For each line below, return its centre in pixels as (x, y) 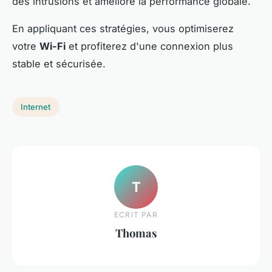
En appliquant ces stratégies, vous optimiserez (123, 29)
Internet (36, 107)
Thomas (136, 233)
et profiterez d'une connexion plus (149, 46)
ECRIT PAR (136, 214)
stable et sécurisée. (59, 64)
